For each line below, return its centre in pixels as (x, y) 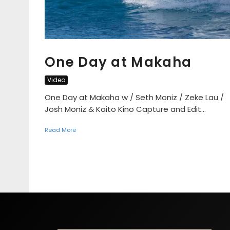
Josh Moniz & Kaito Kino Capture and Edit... (125, 109)
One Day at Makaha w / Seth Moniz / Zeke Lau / (134, 97)
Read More (60, 130)
